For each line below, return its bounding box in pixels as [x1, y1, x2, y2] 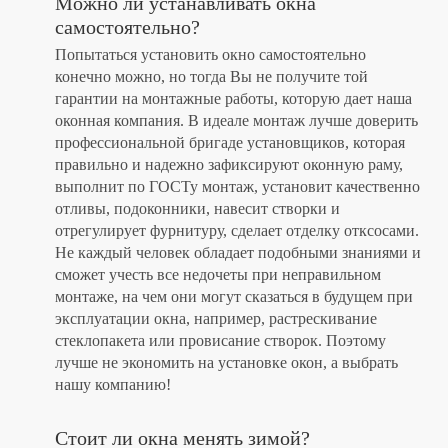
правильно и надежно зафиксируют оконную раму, [55, 156, 403, 174]
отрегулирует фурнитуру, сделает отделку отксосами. [55, 222, 419, 240]
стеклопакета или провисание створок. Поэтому [55, 332, 386, 350]
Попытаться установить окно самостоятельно [55, 46, 366, 64]
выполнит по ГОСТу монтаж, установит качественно [55, 178, 420, 196]
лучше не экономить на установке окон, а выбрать [55, 354, 398, 372]
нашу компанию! [55, 376, 171, 394]
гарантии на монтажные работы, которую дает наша [55, 90, 412, 108]
